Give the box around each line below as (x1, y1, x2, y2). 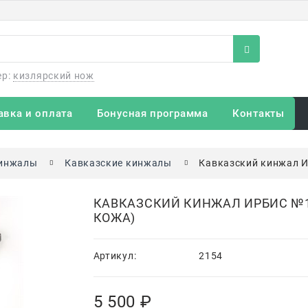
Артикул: (93, 250, 137, 261)
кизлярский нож (13, 70, 94, 81)
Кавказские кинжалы (65, 157, 172, 168)
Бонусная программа (97, 107, 208, 120)
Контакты (232, 107, 285, 120)
